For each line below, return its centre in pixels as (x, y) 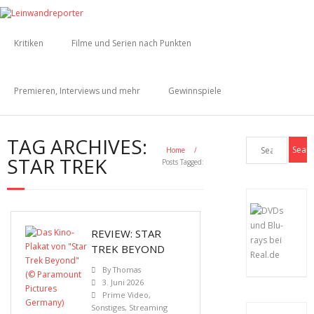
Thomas (127, 269)
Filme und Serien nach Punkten (131, 43)
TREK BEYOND (128, 249)
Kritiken (29, 43)
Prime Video (125, 295)
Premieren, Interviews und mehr (77, 91)
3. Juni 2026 (123, 282)
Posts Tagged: (183, 162)
